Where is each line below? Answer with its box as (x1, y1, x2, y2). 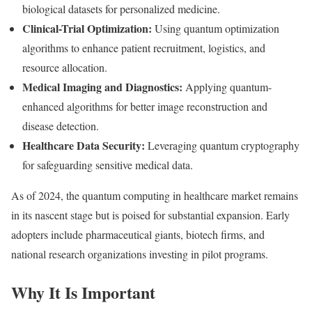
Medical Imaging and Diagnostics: (22, 79, 182, 95)
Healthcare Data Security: (22, 137, 145, 154)
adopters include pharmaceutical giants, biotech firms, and (11, 227, 265, 242)
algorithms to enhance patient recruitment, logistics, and (22, 40, 265, 56)
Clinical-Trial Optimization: (22, 20, 152, 37)
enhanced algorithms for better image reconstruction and (22, 99, 267, 114)
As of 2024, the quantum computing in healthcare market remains (11, 188, 298, 203)
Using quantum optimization (152, 21, 279, 36)
